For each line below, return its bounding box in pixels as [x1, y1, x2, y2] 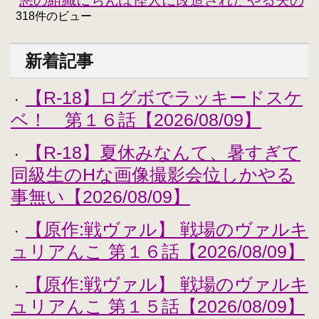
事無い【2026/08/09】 [11, 186, 190, 206]
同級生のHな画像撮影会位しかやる [11, 164, 295, 184]
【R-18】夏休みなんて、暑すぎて [26, 142, 300, 162]
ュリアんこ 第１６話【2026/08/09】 [11, 241, 305, 261]
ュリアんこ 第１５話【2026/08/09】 [11, 296, 305, 316]
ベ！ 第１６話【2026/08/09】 [11, 109, 261, 130]
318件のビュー [16, 9, 92, 22]
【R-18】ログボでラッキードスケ [26, 87, 303, 108]
